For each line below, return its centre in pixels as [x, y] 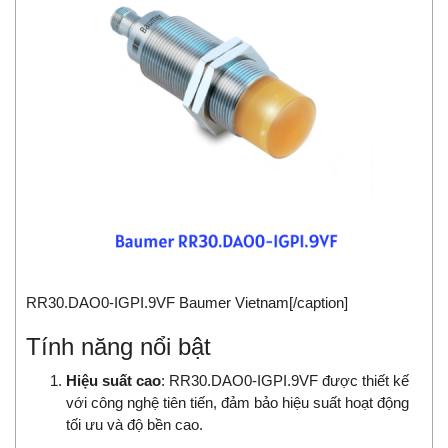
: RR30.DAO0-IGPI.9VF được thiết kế [285, 381]
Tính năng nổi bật [118, 347]
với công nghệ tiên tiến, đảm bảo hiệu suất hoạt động [237, 403]
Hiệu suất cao [113, 381]
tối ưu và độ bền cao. [134, 425]
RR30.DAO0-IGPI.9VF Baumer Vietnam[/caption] [187, 303]
